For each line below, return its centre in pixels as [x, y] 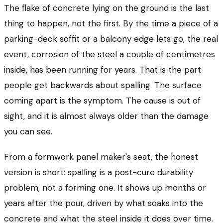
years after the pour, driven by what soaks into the [104, 203]
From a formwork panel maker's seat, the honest [101, 157]
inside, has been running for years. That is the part [103, 69]
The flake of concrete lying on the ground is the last [107, 8]
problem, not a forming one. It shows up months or [105, 187]
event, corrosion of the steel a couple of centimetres [110, 54]
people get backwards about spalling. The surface [103, 85]
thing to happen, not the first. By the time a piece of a [111, 23]
